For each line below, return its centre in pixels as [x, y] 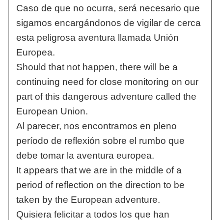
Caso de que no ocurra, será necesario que [108, 8]
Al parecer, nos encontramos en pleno [96, 126]
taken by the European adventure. [88, 200]
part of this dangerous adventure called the [106, 97]
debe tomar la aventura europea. [85, 156]
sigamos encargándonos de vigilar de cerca [108, 23]
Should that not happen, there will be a [97, 67]
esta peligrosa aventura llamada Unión [97, 38]
